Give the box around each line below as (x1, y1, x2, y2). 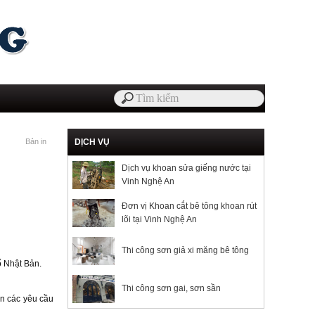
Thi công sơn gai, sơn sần (122, 283, 221, 293)
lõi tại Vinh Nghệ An (122, 214, 197, 224)
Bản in (25, 137, 46, 146)
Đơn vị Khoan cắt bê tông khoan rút (122, 201, 257, 211)
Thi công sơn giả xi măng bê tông (122, 245, 249, 255)
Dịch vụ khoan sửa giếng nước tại (122, 163, 251, 173)
